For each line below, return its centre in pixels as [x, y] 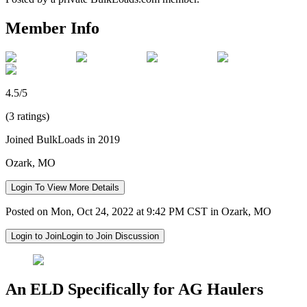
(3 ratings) [27, 116]
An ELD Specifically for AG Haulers [134, 289]
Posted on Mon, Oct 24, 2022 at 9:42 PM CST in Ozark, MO [138, 211]
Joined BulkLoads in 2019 [63, 139]
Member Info [52, 28]
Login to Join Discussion [110, 236]
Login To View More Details [65, 187]
